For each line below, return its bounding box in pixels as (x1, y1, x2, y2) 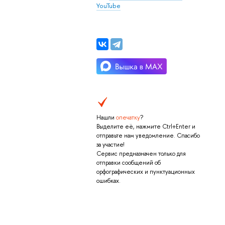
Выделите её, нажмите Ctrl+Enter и (96, 122, 195, 131)
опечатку (116, 113, 140, 122)
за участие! (96, 140, 124, 149)
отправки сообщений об (96, 158, 161, 167)
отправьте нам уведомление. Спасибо (96, 131, 200, 140)
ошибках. (96, 176, 121, 185)
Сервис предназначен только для (96, 149, 186, 158)
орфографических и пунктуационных (96, 167, 195, 176)
